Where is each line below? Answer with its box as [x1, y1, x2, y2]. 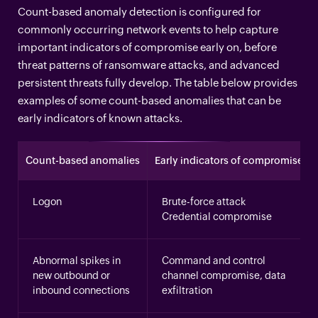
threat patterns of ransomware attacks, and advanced [18, 58, 280, 71]
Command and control [162, 254, 265, 266]
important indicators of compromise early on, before [18, 40, 277, 53]
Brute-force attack [162, 195, 246, 207]
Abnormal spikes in [33, 254, 121, 266]
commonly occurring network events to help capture [18, 23, 278, 35]
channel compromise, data [162, 269, 286, 281]
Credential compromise [162, 210, 272, 222]
